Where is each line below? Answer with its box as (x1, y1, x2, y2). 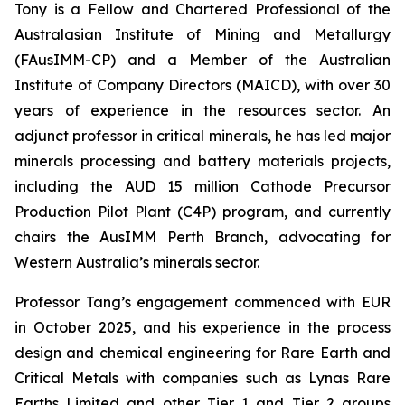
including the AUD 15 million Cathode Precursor (14, 177, 391, 195)
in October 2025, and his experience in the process (14, 318, 391, 336)
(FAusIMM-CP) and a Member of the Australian (14, 51, 391, 69)
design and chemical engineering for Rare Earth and (14, 344, 391, 362)
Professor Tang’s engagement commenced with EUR (14, 293, 391, 311)
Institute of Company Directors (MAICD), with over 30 (14, 76, 391, 94)
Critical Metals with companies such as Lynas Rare (14, 369, 391, 387)
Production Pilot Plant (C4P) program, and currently (14, 202, 391, 221)
